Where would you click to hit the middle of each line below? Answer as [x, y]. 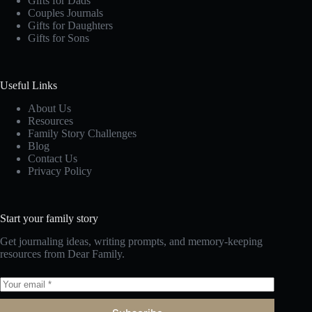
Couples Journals [65, 13]
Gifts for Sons [58, 38]
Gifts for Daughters [70, 26]
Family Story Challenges [82, 134]
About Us [49, 109]
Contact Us [53, 159]
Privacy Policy [60, 171]
